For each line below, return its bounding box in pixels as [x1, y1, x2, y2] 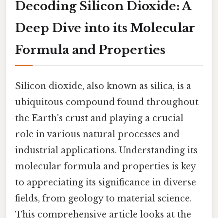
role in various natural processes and [15, 128, 180, 140]
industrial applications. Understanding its [15, 145, 198, 156]
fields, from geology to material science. [15, 193, 192, 204]
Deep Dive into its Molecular [15, 20, 195, 35]
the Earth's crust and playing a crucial [15, 112, 183, 124]
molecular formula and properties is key [15, 161, 196, 172]
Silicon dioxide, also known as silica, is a [15, 80, 191, 91]
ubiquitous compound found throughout [15, 96, 199, 108]
